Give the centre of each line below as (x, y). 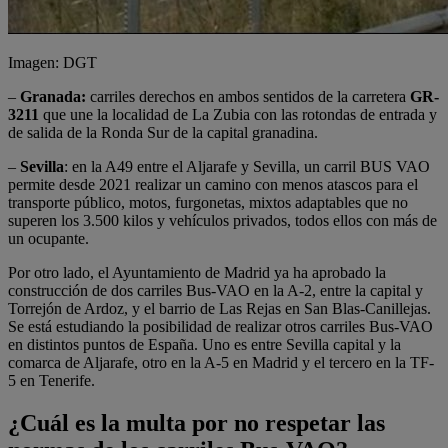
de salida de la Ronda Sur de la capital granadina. (163, 132)
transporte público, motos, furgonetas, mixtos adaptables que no (208, 202)
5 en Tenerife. (51, 380)
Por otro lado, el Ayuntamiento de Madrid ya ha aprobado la (197, 272)
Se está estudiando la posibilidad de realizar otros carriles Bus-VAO (220, 326)
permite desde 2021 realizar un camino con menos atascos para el (213, 184)
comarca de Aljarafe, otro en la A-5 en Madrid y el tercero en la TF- (221, 362)
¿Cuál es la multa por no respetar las (196, 422)
